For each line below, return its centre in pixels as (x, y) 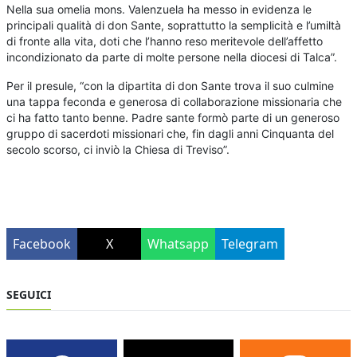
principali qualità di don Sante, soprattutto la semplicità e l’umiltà (174, 25)
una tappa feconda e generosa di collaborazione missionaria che (175, 102)
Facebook (42, 244)
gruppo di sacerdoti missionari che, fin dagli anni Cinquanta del (171, 134)
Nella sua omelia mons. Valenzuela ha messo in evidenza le (159, 10)
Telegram (250, 244)
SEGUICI (29, 295)
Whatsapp (178, 244)
